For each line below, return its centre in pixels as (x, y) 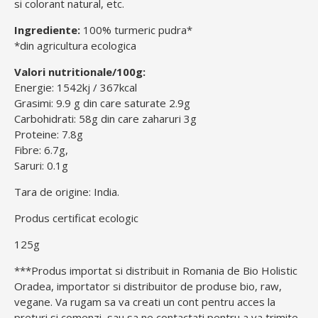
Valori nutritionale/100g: (80, 72)
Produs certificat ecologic (76, 218)
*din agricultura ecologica (75, 45)
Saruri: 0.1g (41, 165)
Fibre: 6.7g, (41, 150)
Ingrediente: (47, 30)
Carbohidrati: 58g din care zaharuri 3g (105, 119)
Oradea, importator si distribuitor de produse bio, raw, (148, 286)
